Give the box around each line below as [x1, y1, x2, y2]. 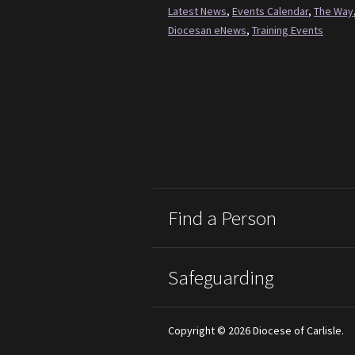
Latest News [168, 3, 227, 18]
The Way [314, 3, 353, 18]
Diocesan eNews [168, 22, 246, 37]
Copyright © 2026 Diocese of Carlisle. [168, 323, 344, 338]
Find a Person [168, 204, 277, 231]
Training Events [252, 22, 323, 37]
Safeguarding [168, 264, 273, 290]
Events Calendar [232, 3, 308, 18]
